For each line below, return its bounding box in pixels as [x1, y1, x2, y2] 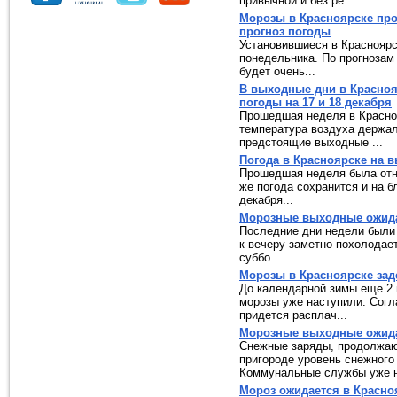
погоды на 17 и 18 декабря [239, 96, 392, 109]
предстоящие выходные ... [239, 136, 383, 149]
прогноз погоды [239, 25, 331, 38]
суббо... [239, 251, 281, 264]
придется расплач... [239, 308, 347, 322]
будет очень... [239, 65, 315, 78]
